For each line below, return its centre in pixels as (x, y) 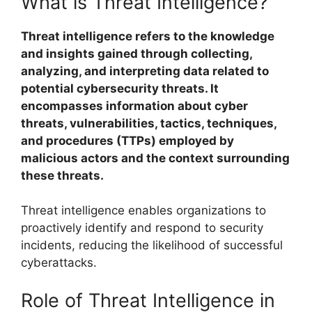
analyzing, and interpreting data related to (145, 71)
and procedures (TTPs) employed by (127, 140)
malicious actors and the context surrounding (155, 158)
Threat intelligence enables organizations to (143, 211)
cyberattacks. (59, 263)
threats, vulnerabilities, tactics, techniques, (149, 123)
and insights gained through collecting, (136, 53)
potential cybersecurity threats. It (120, 88)
